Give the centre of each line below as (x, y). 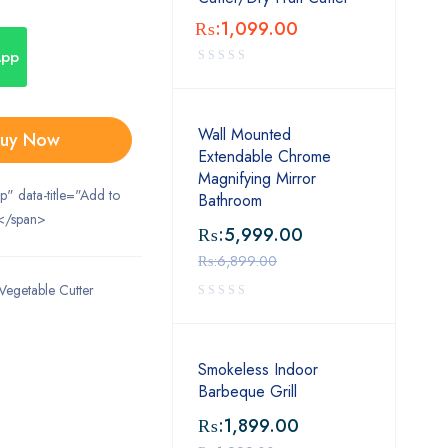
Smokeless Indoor (258, 369)
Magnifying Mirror (257, 178)
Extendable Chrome (264, 156)
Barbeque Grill (247, 391)
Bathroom (230, 200)
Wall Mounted (244, 134)
